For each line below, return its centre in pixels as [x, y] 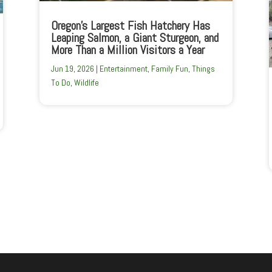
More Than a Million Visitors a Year [127, 49]
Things [203, 68]
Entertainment [123, 68]
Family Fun [169, 68]
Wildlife [86, 82]
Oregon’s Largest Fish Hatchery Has [130, 25]
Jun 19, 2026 [72, 68]
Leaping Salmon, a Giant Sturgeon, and [134, 37]
